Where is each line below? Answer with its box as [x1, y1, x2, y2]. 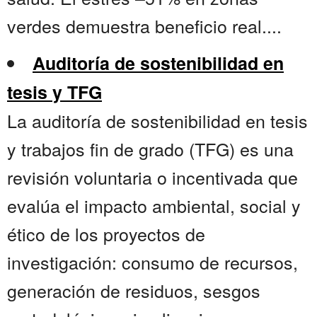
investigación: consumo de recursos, [7, 249, 298, 275]
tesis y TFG [7, 79, 102, 105]
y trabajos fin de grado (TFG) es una [7, 136, 294, 162]
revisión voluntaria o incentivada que [7, 164, 298, 190]
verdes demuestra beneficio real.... [7, 13, 282, 39]
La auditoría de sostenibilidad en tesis [7, 108, 308, 134]
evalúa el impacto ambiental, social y [7, 192, 301, 219]
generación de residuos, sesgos [7, 277, 260, 304]
